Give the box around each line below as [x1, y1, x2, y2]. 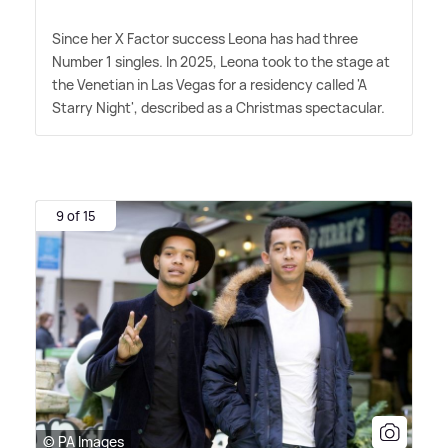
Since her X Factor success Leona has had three [52, 28, 358, 48]
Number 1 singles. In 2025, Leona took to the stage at [52, 51, 390, 71]
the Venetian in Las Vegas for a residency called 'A [52, 74, 367, 94]
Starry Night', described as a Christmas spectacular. [52, 97, 385, 117]
